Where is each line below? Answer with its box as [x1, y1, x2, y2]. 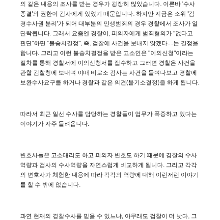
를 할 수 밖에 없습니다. [20, 181, 81, 188]
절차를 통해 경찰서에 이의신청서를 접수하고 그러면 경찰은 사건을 [20, 59, 195, 66]
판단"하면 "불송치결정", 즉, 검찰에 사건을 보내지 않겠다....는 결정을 [20, 39, 198, 47]
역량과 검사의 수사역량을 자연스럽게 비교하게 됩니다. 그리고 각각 [20, 161, 197, 168]
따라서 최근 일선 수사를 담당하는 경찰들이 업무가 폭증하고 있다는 [20, 110, 197, 117]
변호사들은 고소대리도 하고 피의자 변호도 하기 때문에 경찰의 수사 [20, 151, 197, 159]
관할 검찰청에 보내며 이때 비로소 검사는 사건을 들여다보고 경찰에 [20, 69, 197, 76]
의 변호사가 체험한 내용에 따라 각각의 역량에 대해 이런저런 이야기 [20, 171, 198, 178]
